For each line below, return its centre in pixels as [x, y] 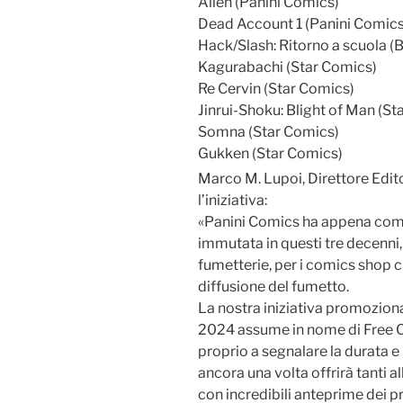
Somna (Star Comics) [269, 131]
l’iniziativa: [233, 201]
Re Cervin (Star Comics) [276, 88]
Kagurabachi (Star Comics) [287, 67]
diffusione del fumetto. [273, 287]
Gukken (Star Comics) [270, 153]
